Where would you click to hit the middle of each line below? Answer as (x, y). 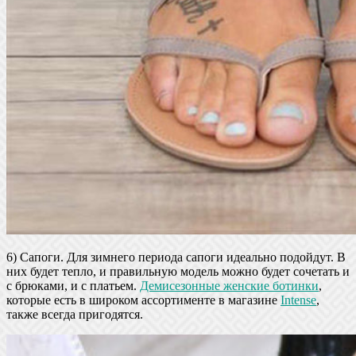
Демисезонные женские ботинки (229, 285)
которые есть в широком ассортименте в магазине (143, 300)
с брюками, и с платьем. (73, 285)
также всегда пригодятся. (75, 314)
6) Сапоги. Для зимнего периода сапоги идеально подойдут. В (176, 257)
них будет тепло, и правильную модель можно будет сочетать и (178, 271)
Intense (298, 300)
